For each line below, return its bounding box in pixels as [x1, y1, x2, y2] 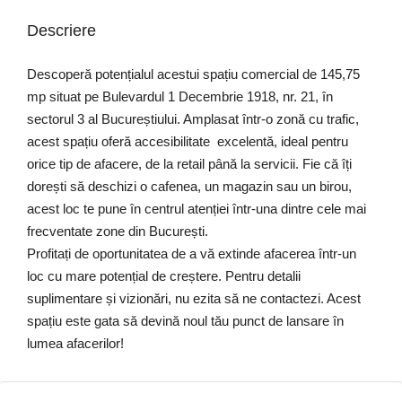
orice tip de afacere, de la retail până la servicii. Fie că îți [27, 156, 352, 171]
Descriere [27, 22, 96, 39]
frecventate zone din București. [27, 223, 208, 239]
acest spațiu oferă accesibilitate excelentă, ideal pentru [27, 134, 348, 149]
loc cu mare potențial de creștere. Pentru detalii [27, 268, 301, 284]
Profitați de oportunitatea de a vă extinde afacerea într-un [27, 246, 356, 261]
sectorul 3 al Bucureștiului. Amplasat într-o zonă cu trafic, [27, 111, 359, 127]
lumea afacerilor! [27, 336, 124, 351]
